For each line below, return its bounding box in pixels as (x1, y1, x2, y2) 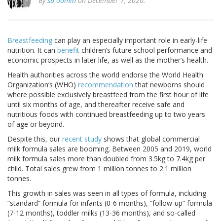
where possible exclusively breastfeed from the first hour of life (7, 90, 209, 100)
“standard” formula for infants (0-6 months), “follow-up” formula (7, 198, 212, 208)
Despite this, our (7, 134, 62, 144)
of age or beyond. (7, 119, 64, 129)
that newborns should (133, 80, 205, 90)
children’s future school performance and (79, 45, 212, 55)
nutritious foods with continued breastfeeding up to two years (7, 110, 205, 119)
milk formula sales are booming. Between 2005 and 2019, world (7, 144, 212, 154)
